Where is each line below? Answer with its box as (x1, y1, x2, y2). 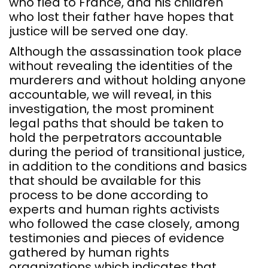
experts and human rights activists (9, 201, 220, 218)
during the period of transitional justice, (9, 144, 245, 160)
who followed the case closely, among (9, 215, 240, 232)
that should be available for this (9, 172, 201, 189)
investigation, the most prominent (9, 100, 214, 117)
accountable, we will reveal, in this (9, 86, 212, 103)
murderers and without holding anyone (9, 72, 246, 89)
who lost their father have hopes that (9, 8, 234, 25)
